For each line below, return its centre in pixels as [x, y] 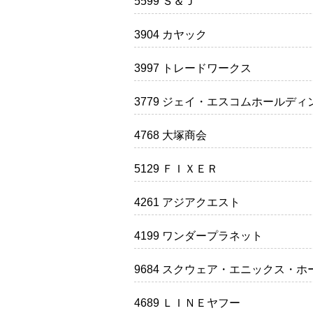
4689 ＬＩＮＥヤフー [187, 303]
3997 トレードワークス [193, 68]
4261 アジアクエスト [187, 203]
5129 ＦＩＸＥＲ [176, 169]
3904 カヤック [170, 35]
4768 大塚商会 [170, 136]
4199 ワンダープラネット [198, 236]
